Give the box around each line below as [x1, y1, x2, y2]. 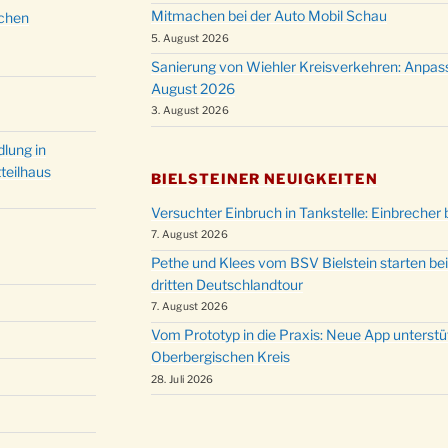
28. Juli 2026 [150, 372, 214, 386]
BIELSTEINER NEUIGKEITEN [150, 169, 378, 187]
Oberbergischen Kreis [150, 348, 290, 366]
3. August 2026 [150, 104, 230, 118]
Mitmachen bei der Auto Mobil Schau [150, 7, 387, 25]
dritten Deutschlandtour [150, 276, 303, 294]
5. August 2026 [150, 31, 230, 45]
